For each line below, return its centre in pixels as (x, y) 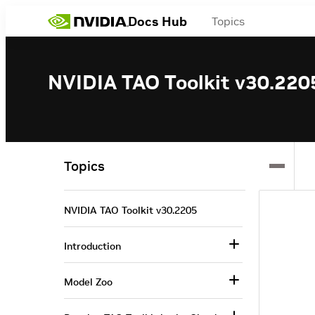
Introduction (92, 246)
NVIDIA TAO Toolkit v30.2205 (130, 210)
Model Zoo (88, 282)
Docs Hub (158, 21)
